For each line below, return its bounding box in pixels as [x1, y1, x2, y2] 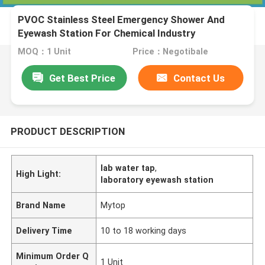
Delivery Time [16, 225, 73, 235]
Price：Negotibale [132, 47, 208, 57]
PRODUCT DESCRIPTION [10, 125, 125, 137]
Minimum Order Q [16, 251, 89, 261]
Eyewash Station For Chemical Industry [18, 27, 196, 40]
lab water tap [101, 163, 156, 173]
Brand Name [16, 200, 66, 210]
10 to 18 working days [101, 225, 187, 235]
